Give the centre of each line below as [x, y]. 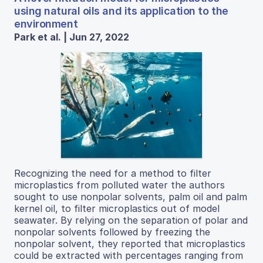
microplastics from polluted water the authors [119, 185]
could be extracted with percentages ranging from [129, 256]
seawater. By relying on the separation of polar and [131, 220]
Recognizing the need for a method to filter [113, 173]
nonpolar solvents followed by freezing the [112, 232]
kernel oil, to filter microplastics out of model [117, 209]
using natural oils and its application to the [121, 11]
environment [46, 24]
